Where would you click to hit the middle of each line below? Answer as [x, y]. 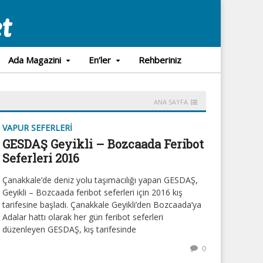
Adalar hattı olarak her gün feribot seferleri [83, 217]
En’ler [100, 60]
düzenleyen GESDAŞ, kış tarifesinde [69, 229]
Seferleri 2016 [41, 158]
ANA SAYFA [171, 102]
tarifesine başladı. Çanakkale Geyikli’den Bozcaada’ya [102, 205]
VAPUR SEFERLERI [37, 128]
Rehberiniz [160, 60]
